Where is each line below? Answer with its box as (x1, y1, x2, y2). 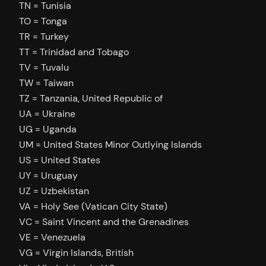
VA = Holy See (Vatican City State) (19, 199, 167, 213)
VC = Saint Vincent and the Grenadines (19, 215, 189, 228)
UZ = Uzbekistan (19, 184, 89, 197)
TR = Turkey (19, 30, 69, 43)
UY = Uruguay (19, 169, 78, 182)
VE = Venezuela (19, 230, 85, 243)
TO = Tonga (19, 14, 67, 27)
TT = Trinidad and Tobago (19, 45, 129, 58)
